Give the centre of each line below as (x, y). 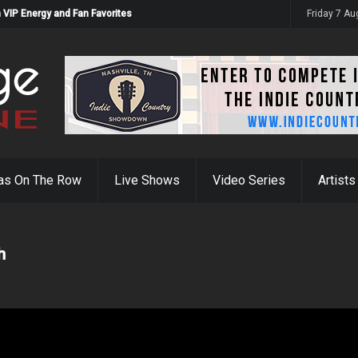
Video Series (249, 180)
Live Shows (147, 180)
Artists (337, 180)
